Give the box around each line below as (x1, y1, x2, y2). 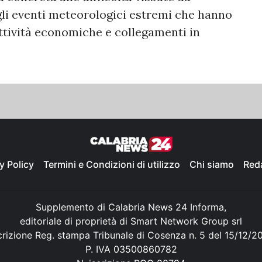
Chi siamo (189, 158, 234, 170)
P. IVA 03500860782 (85, 243, 177, 255)
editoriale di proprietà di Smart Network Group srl (20, 215, 242, 227)
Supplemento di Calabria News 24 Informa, (36, 201, 226, 213)
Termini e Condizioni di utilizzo (43, 158, 180, 170)
